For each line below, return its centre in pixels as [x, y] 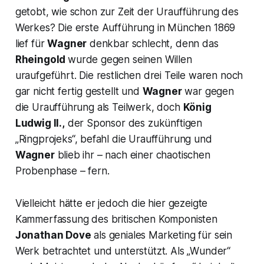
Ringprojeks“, [48, 139]
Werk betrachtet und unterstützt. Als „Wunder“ [123, 251]
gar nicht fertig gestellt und [79, 91]
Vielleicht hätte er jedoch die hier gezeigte [111, 203]
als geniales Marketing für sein [162, 235]
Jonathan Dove [53, 235]
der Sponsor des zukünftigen [133, 123]
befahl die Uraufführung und [145, 139]
